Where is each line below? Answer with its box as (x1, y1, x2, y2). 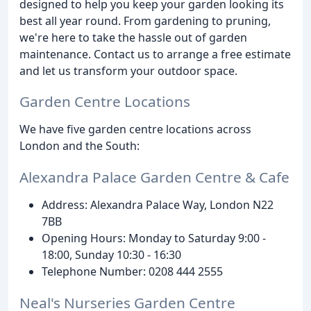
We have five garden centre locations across (19, 121, 251, 137)
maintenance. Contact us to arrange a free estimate (19, 46, 291, 62)
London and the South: (19, 138, 140, 154)
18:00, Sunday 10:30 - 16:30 (42, 247, 181, 263)
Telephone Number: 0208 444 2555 (42, 264, 223, 280)
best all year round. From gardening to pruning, (19, 12, 271, 28)
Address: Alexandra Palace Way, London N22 (42, 197, 274, 213)
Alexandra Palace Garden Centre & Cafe (19, 167, 289, 187)
